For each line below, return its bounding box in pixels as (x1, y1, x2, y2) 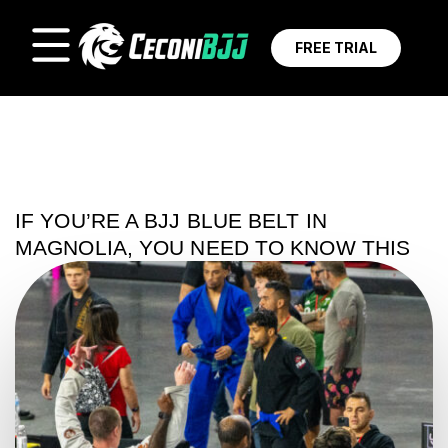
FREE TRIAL (295, 39, 378, 56)
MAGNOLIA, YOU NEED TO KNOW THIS (15, 236, 411, 259)
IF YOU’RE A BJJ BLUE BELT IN (15, 209, 327, 232)
